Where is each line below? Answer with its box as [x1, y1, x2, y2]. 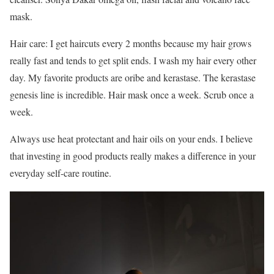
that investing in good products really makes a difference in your [10, 149, 256, 163]
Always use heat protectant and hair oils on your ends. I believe [10, 132, 253, 146]
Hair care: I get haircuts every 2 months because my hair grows [10, 37, 251, 50]
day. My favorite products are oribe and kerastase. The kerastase [10, 71, 256, 84]
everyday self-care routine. [10, 166, 111, 180]
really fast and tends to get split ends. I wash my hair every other [10, 54, 256, 67]
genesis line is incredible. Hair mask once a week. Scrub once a [10, 88, 254, 102]
